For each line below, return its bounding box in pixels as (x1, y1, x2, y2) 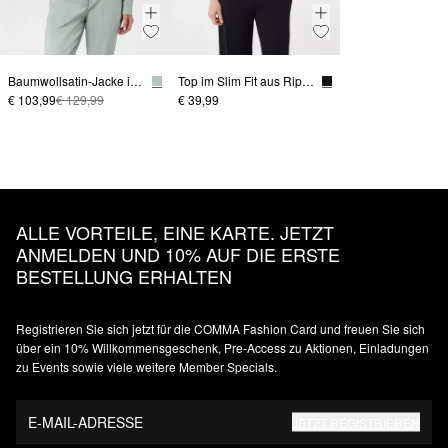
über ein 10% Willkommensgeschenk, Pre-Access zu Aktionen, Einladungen (16, 339, 429, 357)
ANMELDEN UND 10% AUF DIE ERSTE (16, 241, 340, 268)
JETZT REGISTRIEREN (292, 413, 420, 431)
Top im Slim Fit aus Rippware (302, 72, 314, 90)
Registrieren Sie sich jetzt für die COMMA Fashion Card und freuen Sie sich (16, 320, 425, 338)
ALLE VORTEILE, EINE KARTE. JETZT (16, 219, 334, 246)
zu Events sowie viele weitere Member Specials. (16, 358, 277, 376)
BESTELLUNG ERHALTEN (16, 263, 232, 290)
